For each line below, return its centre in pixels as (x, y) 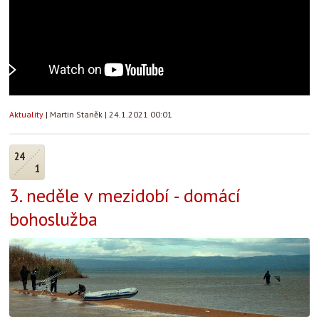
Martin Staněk (77, 114)
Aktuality (26, 114)
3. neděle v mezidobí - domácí (125, 195)
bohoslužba (53, 219)
